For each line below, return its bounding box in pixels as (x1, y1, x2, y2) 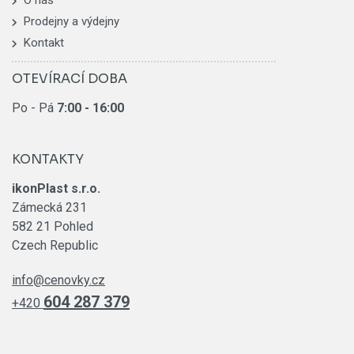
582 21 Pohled (12, 218, 93, 234)
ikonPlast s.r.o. (12, 180, 100, 196)
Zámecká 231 (12, 199, 87, 215)
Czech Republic (12, 237, 98, 253)
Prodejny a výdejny (24, 13, 119, 28)
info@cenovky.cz (12, 272, 105, 288)
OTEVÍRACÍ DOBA (12, 70, 127, 88)
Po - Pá (12, 100, 57, 116)
